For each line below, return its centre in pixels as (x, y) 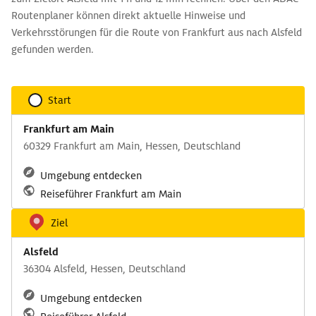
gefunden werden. (53, 49)
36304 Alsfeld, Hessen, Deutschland (104, 269)
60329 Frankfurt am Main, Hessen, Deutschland (132, 146)
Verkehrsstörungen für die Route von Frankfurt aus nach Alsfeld (157, 32)
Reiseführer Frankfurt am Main (111, 194)
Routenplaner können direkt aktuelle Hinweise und (128, 16)
